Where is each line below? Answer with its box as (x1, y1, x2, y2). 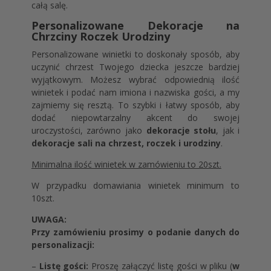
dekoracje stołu (146, 125, 217, 137)
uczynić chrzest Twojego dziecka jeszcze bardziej (31, 61, 240, 73)
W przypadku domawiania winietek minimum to (31, 180, 240, 192)
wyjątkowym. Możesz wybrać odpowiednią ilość (31, 74, 240, 86)
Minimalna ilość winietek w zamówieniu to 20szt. (31, 158, 221, 171)
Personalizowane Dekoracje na (31, 18, 240, 33)
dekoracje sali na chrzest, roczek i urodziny (31, 137, 221, 149)
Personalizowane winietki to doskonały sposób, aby (31, 48, 240, 60)
